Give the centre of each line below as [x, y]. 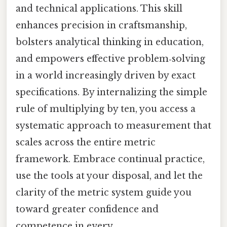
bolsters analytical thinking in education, [110, 42]
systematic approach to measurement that [113, 126]
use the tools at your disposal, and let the [109, 176]
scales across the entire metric [86, 143]
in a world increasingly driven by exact [106, 76]
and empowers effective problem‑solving [110, 59]
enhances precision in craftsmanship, [101, 26]
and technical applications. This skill [99, 9]
